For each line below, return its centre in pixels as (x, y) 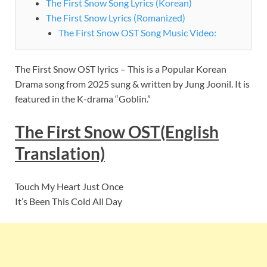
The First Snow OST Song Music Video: (137, 32)
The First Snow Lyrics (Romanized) (115, 17)
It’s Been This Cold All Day (69, 201)
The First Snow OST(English (117, 132)
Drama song (41, 83)
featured (32, 98)
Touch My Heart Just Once (69, 187)
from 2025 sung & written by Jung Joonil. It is (158, 83)
